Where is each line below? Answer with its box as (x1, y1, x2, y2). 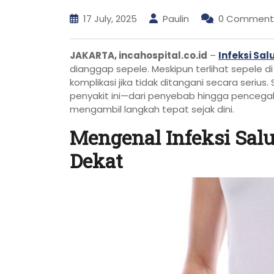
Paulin (163, 12, 189, 26)
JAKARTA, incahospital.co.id (70, 49, 207, 62)
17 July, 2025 (83, 12, 137, 26)
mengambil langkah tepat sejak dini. (70, 103, 234, 116)
